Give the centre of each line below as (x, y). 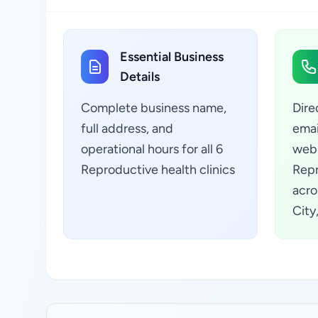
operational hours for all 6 (152, 149)
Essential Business (172, 57)
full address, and (127, 128)
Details (140, 77)
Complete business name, (154, 108)
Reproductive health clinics (158, 170)
